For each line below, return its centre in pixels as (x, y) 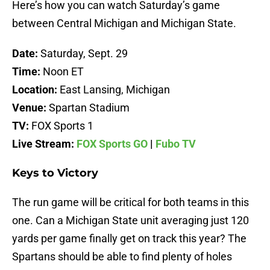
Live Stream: (44, 144)
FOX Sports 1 (62, 126)
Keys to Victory (55, 173)
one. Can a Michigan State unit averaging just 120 (130, 221)
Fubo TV (176, 144)
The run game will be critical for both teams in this (130, 202)
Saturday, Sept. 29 (83, 54)
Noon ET (62, 72)
